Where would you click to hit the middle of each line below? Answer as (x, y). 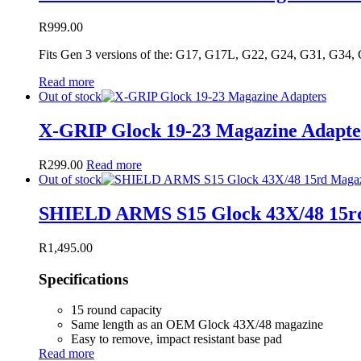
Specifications (83, 279)
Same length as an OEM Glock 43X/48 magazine (197, 325)
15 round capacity (116, 310)
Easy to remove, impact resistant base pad (176, 339)
